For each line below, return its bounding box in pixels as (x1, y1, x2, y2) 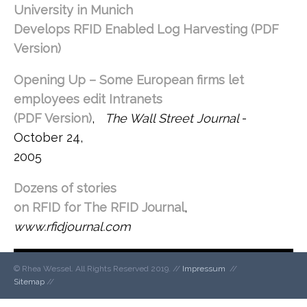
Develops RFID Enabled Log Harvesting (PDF (14, 22, 279, 36)
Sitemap (14, 277, 45, 286)
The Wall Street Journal (105, 111, 242, 125)
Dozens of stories (14, 181, 116, 195)
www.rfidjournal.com (14, 219, 131, 234)
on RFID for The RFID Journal (14, 200, 184, 214)
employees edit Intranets (14, 92, 162, 106)
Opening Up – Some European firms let (14, 73, 244, 87)
